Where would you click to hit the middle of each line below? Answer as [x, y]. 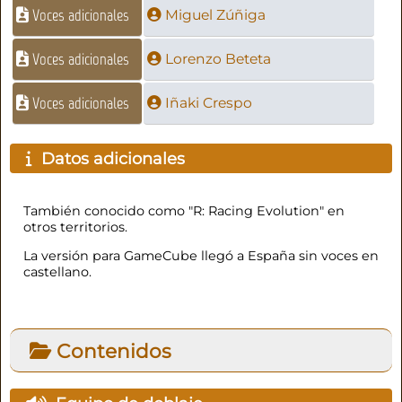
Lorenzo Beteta [218, 59]
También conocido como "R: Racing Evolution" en [184, 210]
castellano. [57, 272]
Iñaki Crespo [208, 103]
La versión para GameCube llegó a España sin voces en [201, 256]
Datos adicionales [109, 158]
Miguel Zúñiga [215, 15]
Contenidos [111, 350]
